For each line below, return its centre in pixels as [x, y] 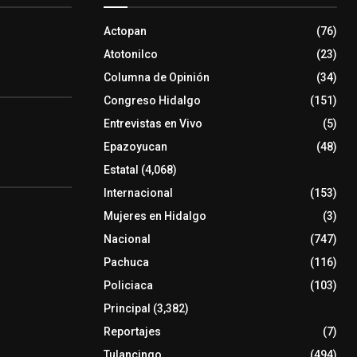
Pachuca [126, 263]
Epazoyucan [135, 147]
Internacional [138, 193]
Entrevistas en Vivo [153, 124]
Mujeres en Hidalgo [155, 216]
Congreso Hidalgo [152, 101]
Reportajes [132, 332]
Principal [127, 309]
